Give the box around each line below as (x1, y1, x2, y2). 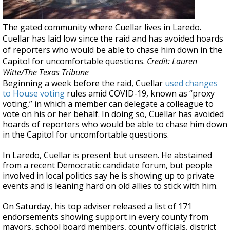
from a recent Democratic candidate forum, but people (3, 160, 212, 171)
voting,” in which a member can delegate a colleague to (3, 98, 214, 109)
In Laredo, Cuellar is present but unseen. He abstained (3, 149, 212, 161)
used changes (165, 78, 218, 89)
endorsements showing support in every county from (3, 211, 208, 222)
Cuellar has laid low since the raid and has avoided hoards (3, 33, 223, 44)
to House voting (3, 88, 65, 99)
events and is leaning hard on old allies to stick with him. (3, 180, 218, 191)
